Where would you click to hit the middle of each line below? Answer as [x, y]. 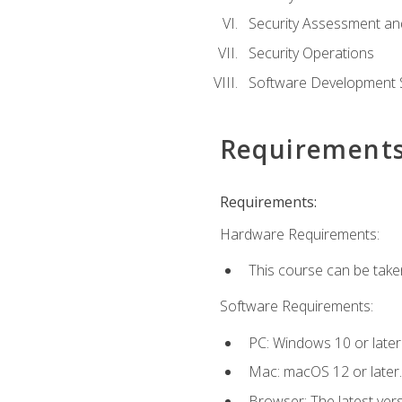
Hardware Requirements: [299, 234]
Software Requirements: [296, 306]
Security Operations [311, 53]
